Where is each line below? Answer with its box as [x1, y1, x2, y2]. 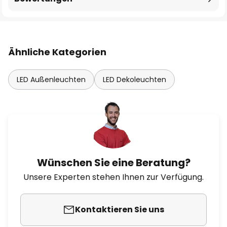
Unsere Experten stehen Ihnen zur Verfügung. [23, 171, 204, 183]
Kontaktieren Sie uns [75, 204, 164, 215]
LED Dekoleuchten [103, 74, 166, 85]
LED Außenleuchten [17, 74, 86, 85]
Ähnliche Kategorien [8, 46, 106, 58]
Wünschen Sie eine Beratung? [36, 156, 191, 170]
